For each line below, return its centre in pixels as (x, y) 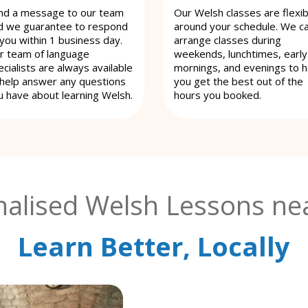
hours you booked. (218, 95)
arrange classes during (228, 40)
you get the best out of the (239, 81)
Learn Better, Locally (154, 246)
